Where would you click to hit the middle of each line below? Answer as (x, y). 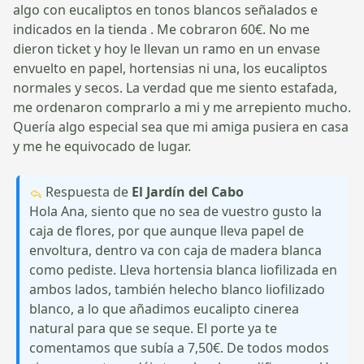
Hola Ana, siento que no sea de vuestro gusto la (175, 211)
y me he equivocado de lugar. (102, 146)
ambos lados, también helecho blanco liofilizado (177, 289)
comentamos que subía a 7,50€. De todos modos (179, 347)
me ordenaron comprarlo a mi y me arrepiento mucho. (182, 107)
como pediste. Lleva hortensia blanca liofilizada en (183, 269)
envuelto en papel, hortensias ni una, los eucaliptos (170, 68)
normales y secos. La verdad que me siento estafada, (175, 87)
